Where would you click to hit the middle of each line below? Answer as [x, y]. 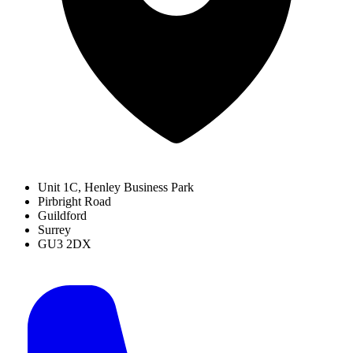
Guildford [62, 215]
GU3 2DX [65, 243]
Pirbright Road [74, 201]
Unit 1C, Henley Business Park [116, 187]
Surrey [54, 229]
